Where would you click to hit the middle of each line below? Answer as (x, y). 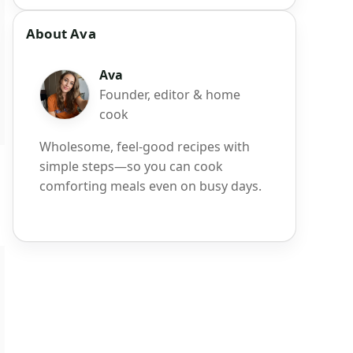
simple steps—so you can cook (131, 166)
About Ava (61, 33)
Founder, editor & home (170, 94)
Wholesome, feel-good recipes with (145, 146)
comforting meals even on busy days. (150, 186)
